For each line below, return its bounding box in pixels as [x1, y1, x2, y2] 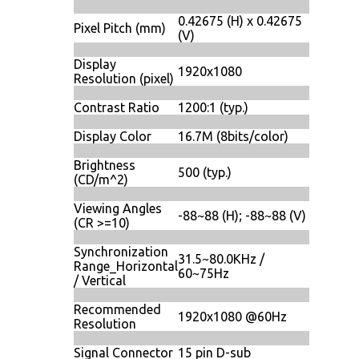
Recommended [74, 301, 161, 317]
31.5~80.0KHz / [178, 251, 264, 266]
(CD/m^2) [74, 171, 128, 187]
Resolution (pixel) [74, 71, 174, 86]
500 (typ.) [178, 164, 232, 179]
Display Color [74, 128, 151, 143]
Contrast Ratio [74, 99, 159, 115]
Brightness [74, 157, 135, 172]
